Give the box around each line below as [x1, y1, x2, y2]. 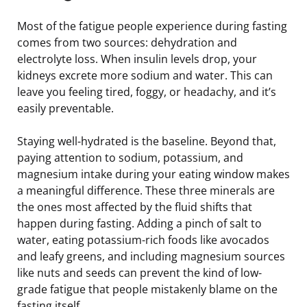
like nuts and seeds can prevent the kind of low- [17, 265, 262, 280]
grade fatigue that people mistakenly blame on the [17, 281, 278, 297]
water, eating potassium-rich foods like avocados [17, 232, 269, 247]
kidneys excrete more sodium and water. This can [17, 67, 273, 83]
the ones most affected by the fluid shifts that [17, 199, 252, 214]
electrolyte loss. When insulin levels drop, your [17, 51, 257, 66]
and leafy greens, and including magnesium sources [17, 248, 285, 264]
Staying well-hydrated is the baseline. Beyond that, [17, 133, 276, 149]
